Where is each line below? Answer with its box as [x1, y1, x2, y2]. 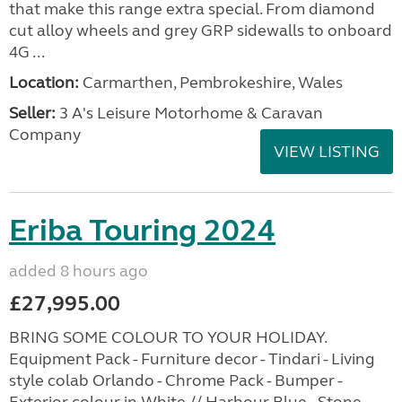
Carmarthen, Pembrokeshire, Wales [79, 73, 343, 92]
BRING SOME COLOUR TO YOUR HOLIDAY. [9, 328, 327, 347]
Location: [9, 73, 79, 92]
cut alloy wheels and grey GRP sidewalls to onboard [9, 21, 392, 40]
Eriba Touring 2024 [9, 212, 275, 249]
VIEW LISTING [274, 142, 380, 162]
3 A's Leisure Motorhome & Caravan [56, 103, 323, 123]
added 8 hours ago [9, 261, 148, 281]
